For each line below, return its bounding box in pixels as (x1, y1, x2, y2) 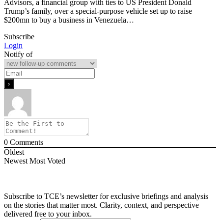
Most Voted (29, 157, 65, 165)
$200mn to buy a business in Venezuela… (4, 16, 134, 25)
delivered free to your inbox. (4, 210, 92, 219)
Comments (8, 138, 43, 147)
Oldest (4, 148, 24, 157)
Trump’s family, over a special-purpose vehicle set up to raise (4, 7, 192, 16)
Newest (4, 157, 27, 165)
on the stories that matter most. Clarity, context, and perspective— (4, 201, 207, 210)
